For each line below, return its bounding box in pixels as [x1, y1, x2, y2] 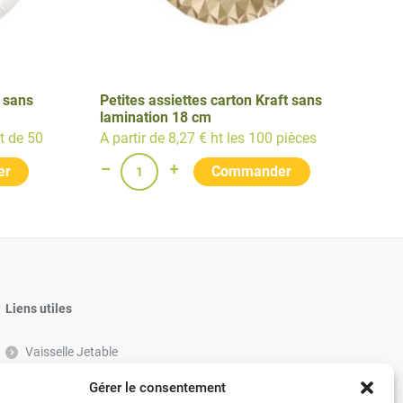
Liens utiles [4, 301, 72, 316]
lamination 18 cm [100, 109, 211, 126]
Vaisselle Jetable [24, 345, 118, 359]
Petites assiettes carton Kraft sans [100, 92, 322, 109]
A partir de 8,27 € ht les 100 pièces [100, 130, 317, 148]
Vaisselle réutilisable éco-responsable [24, 372, 231, 386]
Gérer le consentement [88, 380, 226, 396]
